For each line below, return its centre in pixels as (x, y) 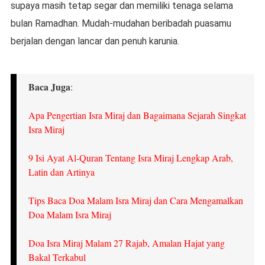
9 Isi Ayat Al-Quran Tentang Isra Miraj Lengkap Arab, (130, 157)
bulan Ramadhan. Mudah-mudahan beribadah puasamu (121, 23)
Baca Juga (49, 86)
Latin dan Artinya (61, 172)
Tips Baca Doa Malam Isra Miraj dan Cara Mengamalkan (135, 200)
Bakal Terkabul (57, 257)
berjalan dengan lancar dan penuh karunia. (95, 41)
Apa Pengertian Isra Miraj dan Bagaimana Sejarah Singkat (137, 115)
